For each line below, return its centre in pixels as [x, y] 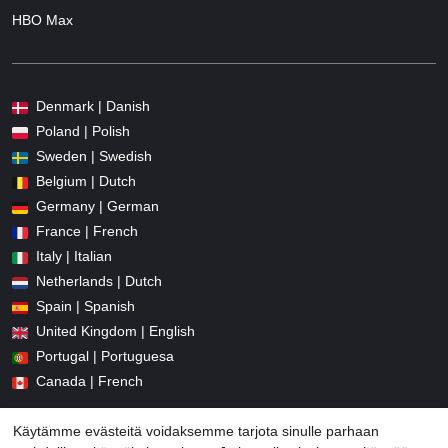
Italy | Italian [74, 256]
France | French [87, 231]
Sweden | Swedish [94, 156]
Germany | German [97, 206]
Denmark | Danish [93, 106]
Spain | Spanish [85, 306]
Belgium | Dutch [86, 181]
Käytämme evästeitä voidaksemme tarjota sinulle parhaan [196, 431]
